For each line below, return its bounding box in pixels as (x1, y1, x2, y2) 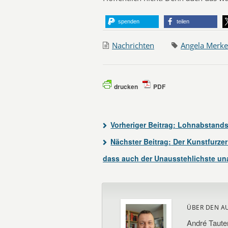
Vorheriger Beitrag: (110, 120, 176, 130)
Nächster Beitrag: (110, 136, 172, 147)
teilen (177, 18, 189, 24)
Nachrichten (112, 40, 154, 50)
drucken (114, 82, 138, 91)
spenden (118, 18, 139, 24)
